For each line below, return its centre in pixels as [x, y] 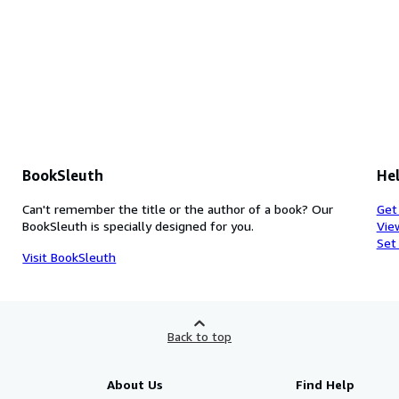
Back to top [199, 336]
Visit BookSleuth [69, 256]
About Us [134, 384]
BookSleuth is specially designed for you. [138, 225]
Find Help [326, 384]
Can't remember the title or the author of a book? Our [178, 208]
